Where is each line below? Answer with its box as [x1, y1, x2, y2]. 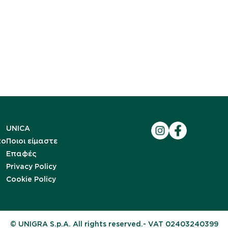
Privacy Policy [6, 162, 56, 170]
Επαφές [6, 150, 37, 158]
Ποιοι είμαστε [6, 137, 58, 145]
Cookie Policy [6, 175, 56, 183]
